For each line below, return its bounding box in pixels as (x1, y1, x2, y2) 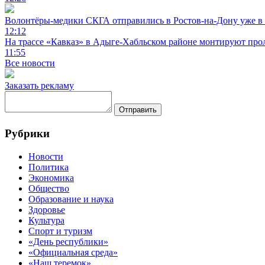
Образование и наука (28, 193, 114, 204)
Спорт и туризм (28, 225, 92, 236)
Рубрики (5, 127, 50, 140)
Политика (28, 161, 69, 172)
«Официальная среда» (28, 247, 118, 257)
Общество (28, 183, 69, 193)
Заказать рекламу (5, 80, 74, 91)
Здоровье (28, 204, 65, 215)
